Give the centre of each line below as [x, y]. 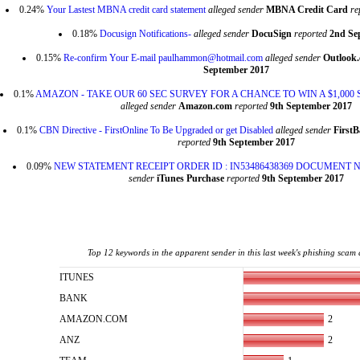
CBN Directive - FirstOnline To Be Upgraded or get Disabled [156, 130]
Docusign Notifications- [145, 34]
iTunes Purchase [190, 178]
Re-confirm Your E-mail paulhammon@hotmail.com [163, 58]
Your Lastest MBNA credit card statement [126, 10]
